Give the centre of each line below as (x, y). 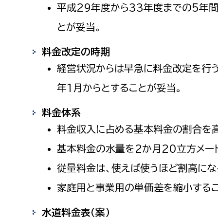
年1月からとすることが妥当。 (120, 87)
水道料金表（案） (76, 212)
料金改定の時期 (76, 51)
